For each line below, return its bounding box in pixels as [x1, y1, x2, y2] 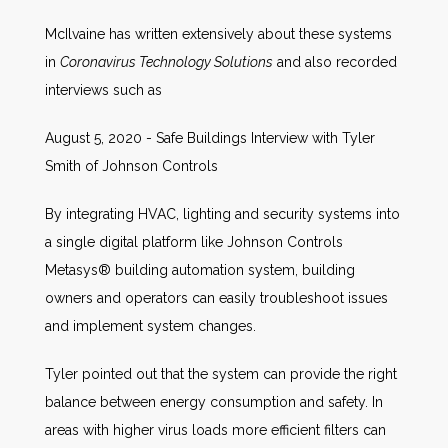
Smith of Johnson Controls [45, 157, 218, 174]
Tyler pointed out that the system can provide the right [45, 365, 397, 382]
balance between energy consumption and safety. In [45, 393, 383, 410]
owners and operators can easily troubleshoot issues [45, 289, 388, 306]
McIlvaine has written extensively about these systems [45, 25, 392, 42]
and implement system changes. [45, 317, 256, 334]
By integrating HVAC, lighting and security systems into [45, 205, 400, 222]
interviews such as [45, 81, 162, 98]
